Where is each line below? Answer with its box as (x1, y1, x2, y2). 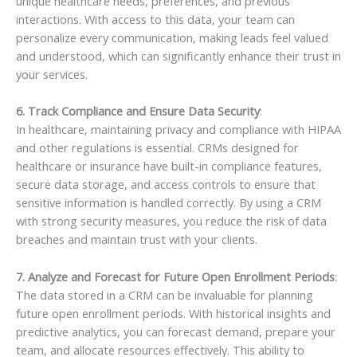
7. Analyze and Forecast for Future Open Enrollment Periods (16, 268, 335, 284)
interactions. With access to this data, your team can (16, 11, 295, 28)
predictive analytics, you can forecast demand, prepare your (16, 323, 335, 339)
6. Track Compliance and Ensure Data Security (16, 103, 260, 120)
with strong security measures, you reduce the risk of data (16, 213, 327, 229)
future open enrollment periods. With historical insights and (16, 304, 331, 321)
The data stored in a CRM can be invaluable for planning (16, 286, 313, 303)
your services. (16, 66, 88, 83)
